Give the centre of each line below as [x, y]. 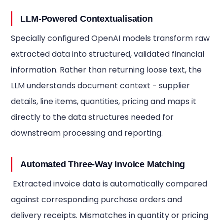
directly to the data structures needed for [92, 117]
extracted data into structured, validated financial [108, 54]
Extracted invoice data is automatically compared [109, 184]
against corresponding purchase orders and [97, 200]
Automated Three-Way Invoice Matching [103, 164]
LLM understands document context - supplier [101, 86]
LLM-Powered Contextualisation [87, 19]
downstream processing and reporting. [87, 133]
